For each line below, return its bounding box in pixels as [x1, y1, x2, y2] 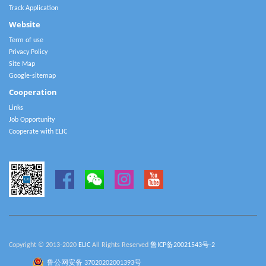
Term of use [9, 37, 43, 44]
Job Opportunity [9, 116, 55, 123]
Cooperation [9, 87, 57, 97]
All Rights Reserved [90, 242, 150, 249]
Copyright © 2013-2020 [9, 242, 78, 249]
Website [9, 19, 40, 30]
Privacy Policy [9, 49, 47, 56]
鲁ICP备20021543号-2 [150, 242, 215, 249]
